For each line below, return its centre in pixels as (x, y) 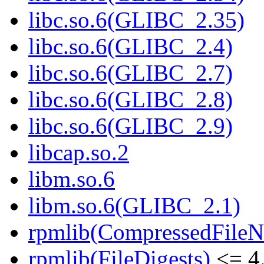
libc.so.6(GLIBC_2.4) (131, 47)
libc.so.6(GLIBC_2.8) (131, 100)
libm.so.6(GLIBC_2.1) (134, 206)
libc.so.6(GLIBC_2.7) (131, 73)
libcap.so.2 (79, 153)
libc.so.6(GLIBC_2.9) (131, 126)
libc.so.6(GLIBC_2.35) (136, 20)
